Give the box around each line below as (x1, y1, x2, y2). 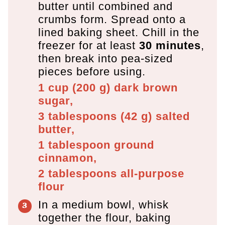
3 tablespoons (38, 109, 117, 123)
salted (152, 109, 190, 123)
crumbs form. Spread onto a (38, 13, 186, 26)
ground (114, 138, 154, 151)
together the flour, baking (38, 211, 171, 224)
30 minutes (139, 39, 201, 52)
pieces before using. (38, 65, 146, 78)
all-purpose (121, 167, 184, 180)
